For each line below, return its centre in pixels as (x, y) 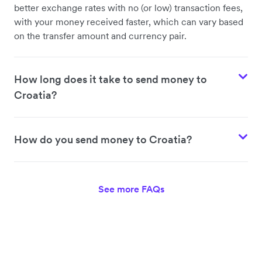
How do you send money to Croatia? (103, 140)
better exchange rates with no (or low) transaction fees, (128, 8)
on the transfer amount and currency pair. (100, 36)
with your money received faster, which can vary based (129, 22)
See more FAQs (131, 189)
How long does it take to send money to (111, 80)
